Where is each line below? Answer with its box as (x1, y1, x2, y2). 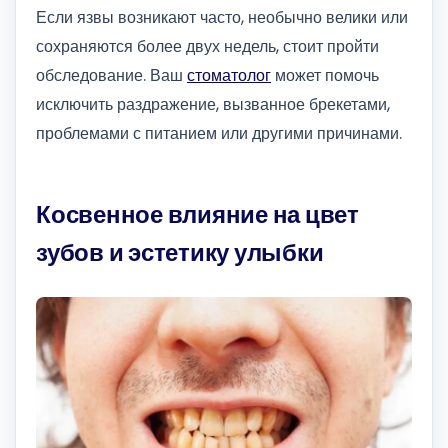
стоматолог (187, 63, 271, 87)
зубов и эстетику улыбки (36, 235, 324, 269)
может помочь (271, 63, 379, 87)
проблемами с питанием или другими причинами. (36, 121, 402, 145)
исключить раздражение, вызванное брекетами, (36, 92, 390, 116)
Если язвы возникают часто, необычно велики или (36, 5, 408, 29)
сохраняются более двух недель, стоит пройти (36, 34, 379, 58)
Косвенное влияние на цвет (36, 197, 359, 231)
